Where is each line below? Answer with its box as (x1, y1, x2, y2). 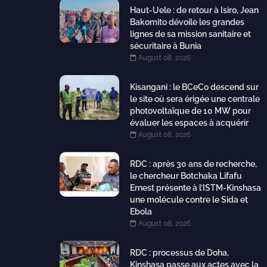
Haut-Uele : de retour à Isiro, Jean (129, 5, 259, 15)
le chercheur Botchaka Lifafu (129, 171, 242, 181)
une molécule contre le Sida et (129, 195, 248, 205)
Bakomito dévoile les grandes (129, 17, 244, 27)
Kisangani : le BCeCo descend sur (129, 82, 259, 92)
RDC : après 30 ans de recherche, (129, 159, 257, 169)
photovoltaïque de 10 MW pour (129, 106, 251, 116)
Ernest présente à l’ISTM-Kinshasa (129, 183, 261, 193)
